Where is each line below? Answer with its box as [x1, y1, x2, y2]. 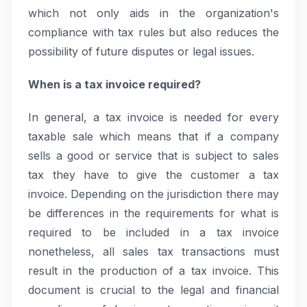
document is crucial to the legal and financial [28, 283, 279, 297]
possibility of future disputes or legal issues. [28, 45, 254, 58]
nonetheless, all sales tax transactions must [28, 245, 279, 258]
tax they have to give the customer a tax [28, 168, 279, 182]
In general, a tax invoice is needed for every [28, 110, 279, 124]
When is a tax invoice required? [28, 77, 201, 91]
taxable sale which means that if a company [28, 130, 279, 143]
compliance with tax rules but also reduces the [28, 25, 279, 39]
